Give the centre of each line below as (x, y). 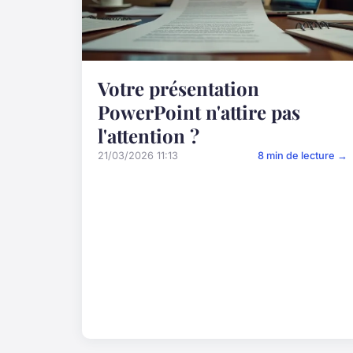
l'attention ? (149, 136)
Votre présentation (178, 89)
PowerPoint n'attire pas (199, 112)
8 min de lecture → (303, 156)
